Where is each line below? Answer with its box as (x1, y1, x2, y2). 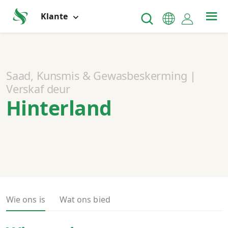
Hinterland (6, 94, 112, 121)
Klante (41, 10, 70, 22)
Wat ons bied (59, 194, 110, 205)
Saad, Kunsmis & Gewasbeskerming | (6, 68, 196, 83)
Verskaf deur (6, 81, 70, 96)
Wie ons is (6, 194, 45, 205)
